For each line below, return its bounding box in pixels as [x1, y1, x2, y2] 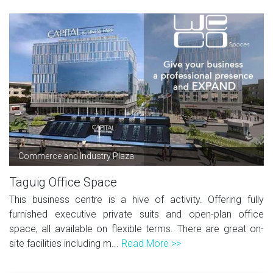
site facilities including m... [9, 237, 121, 249]
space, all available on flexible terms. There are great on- [9, 222, 264, 235]
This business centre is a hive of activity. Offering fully [9, 193, 264, 205]
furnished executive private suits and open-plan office [9, 208, 264, 220]
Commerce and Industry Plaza [18, 151, 134, 161]
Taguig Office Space [9, 174, 117, 190]
